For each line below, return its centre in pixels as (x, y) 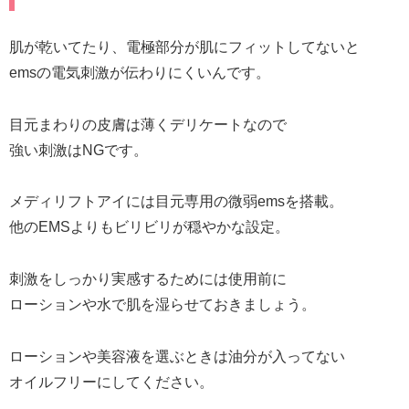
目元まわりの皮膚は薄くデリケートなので (148, 124)
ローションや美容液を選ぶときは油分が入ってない (177, 357)
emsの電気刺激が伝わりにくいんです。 (140, 72)
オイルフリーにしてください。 (111, 383)
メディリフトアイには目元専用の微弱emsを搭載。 (176, 202)
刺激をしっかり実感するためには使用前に (148, 279)
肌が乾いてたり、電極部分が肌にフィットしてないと (184, 47)
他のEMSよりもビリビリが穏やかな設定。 (149, 227)
